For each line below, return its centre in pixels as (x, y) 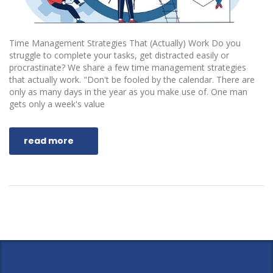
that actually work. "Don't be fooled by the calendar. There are (132, 80)
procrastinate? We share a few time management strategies (128, 68)
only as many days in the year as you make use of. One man (128, 92)
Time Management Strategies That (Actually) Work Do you (125, 43)
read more (49, 141)
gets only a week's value (57, 104)
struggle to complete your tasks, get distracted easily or (119, 55)
